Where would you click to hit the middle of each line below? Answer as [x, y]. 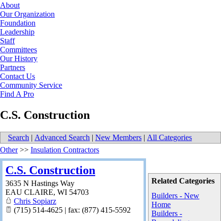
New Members [118, 137]
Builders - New [176, 195]
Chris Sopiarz [35, 201]
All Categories [169, 137]
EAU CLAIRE [29, 192]
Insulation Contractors [65, 149]
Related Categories [183, 181]
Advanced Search [62, 137]
